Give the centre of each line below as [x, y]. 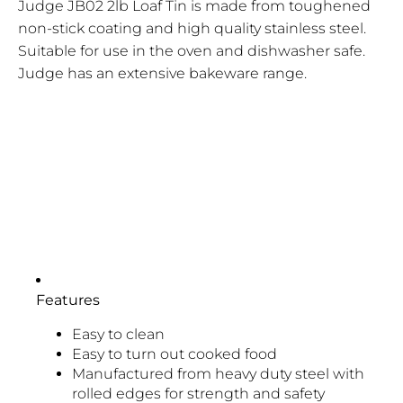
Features [68, 300]
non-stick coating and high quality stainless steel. [192, 28]
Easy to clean [118, 334]
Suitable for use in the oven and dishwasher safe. [192, 50]
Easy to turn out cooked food [175, 354]
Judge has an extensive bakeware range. [162, 73]
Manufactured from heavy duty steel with [218, 373]
